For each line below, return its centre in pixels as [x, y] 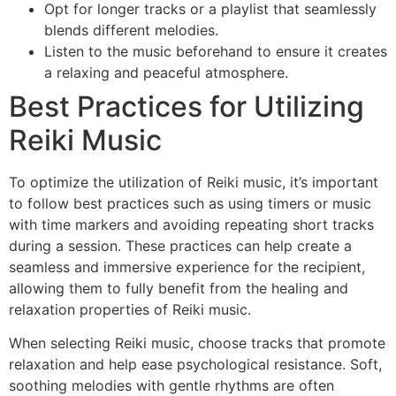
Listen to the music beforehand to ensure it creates [216, 52]
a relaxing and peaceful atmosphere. [166, 73]
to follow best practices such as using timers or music [190, 204]
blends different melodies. [131, 30]
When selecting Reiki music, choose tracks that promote [197, 343]
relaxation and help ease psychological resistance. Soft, [195, 365]
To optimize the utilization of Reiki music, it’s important [194, 183]
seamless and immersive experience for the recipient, [187, 267]
